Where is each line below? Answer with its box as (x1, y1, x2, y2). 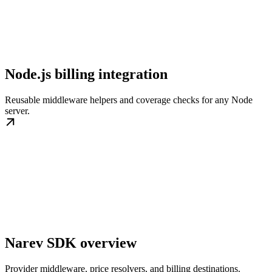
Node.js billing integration (5, 66, 168, 82)
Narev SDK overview (5, 235, 137, 251)
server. (5, 105, 30, 116)
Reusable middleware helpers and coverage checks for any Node (5, 94, 253, 105)
